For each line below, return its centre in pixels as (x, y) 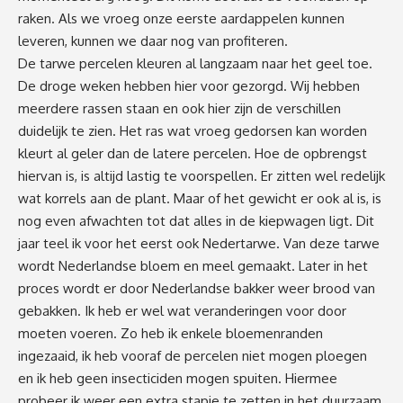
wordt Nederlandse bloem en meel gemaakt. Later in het (193, 265)
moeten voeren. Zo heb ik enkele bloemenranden (170, 333)
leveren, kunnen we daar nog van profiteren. (153, 40)
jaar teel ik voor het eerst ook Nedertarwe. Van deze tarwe (199, 243)
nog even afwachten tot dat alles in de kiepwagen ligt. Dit (196, 220)
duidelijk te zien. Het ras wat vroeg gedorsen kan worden (193, 130)
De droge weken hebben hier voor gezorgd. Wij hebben (189, 85)
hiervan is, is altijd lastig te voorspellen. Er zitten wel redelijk (201, 175)
